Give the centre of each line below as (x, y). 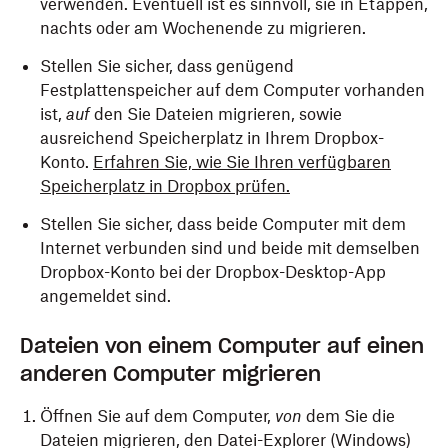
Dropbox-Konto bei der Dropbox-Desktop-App (213, 272)
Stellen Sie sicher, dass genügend (167, 66)
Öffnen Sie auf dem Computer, (157, 416)
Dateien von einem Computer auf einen (222, 346)
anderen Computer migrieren (170, 374)
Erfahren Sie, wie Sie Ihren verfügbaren (242, 162)
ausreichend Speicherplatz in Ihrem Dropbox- (212, 138)
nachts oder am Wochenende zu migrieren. (203, 28)
